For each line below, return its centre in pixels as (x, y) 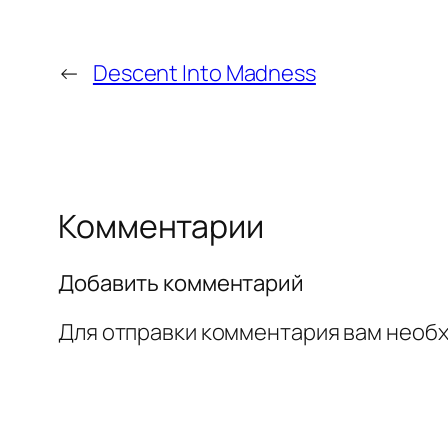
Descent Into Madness (204, 73)
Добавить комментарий (181, 282)
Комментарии (161, 226)
